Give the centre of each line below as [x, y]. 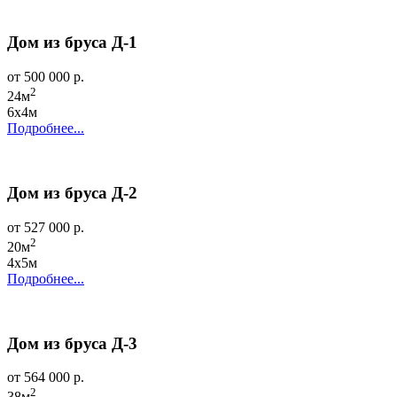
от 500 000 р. [46, 76]
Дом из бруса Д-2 [72, 192]
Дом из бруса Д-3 [72, 343]
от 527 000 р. [46, 227]
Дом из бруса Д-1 [72, 43]
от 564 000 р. [46, 378]
